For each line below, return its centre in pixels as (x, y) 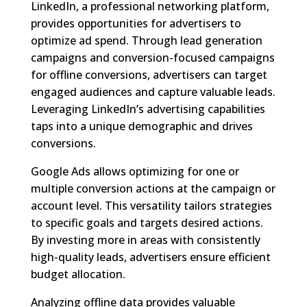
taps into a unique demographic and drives (142, 126)
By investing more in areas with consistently (145, 240)
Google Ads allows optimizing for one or (135, 171)
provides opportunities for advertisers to (136, 23)
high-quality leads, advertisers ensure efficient (150, 257)
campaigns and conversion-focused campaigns (152, 57)
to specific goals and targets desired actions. (147, 222)
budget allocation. (78, 274)
